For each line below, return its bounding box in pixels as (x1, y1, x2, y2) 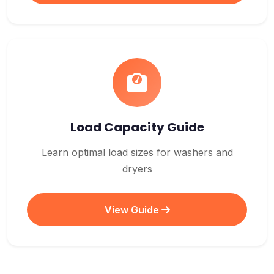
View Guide (104, 204, 161, 216)
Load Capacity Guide (70, 119, 204, 136)
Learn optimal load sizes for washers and (41, 146, 233, 158)
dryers (122, 163, 152, 175)
